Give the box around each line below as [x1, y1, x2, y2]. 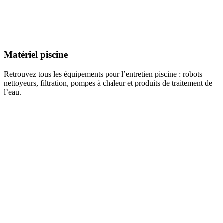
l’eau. [4, 87, 21, 96]
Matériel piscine [4, 49, 68, 60]
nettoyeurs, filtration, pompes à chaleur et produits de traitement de [4, 78, 212, 87]
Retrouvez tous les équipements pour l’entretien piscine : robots [4, 69, 202, 78]
